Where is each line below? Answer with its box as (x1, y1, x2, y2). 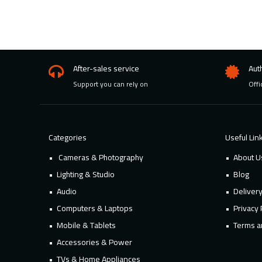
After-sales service (73, 61, 139, 76)
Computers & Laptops (56, 201, 133, 216)
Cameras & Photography (56, 150, 143, 165)
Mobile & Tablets (56, 218, 116, 233)
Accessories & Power (56, 235, 132, 250)
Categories (48, 130, 87, 145)
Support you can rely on (73, 77, 148, 91)
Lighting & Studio (56, 167, 115, 182)
